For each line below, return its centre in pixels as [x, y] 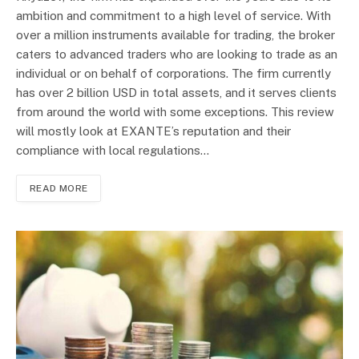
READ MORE [59, 188]
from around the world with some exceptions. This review [175, 111]
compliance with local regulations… [113, 150]
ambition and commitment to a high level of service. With [173, 15]
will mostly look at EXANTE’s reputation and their [153, 131]
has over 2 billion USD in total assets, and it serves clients [176, 92]
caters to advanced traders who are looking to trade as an [177, 54]
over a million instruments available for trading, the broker [175, 34]
